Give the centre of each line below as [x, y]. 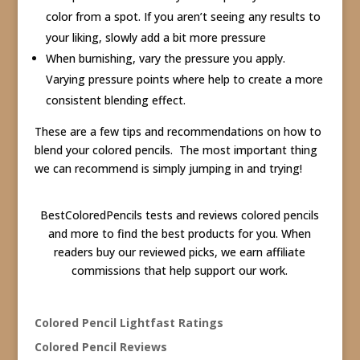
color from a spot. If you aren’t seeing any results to [183, 16]
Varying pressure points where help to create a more [184, 79]
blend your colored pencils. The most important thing [176, 149]
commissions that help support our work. [180, 270]
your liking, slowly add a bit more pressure [155, 37]
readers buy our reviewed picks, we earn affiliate [180, 252]
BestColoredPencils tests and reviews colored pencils [180, 215]
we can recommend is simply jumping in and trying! [168, 168]
